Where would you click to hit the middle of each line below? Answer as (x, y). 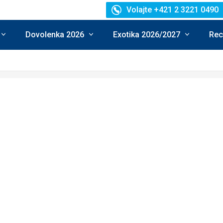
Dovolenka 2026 (55, 34)
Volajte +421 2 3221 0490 (172, 10)
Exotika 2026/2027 (147, 34)
